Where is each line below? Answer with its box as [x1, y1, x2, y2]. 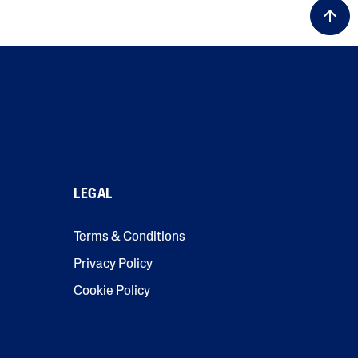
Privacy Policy [74, 258, 153, 272]
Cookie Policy [74, 285, 150, 299]
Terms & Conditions [74, 231, 185, 245]
